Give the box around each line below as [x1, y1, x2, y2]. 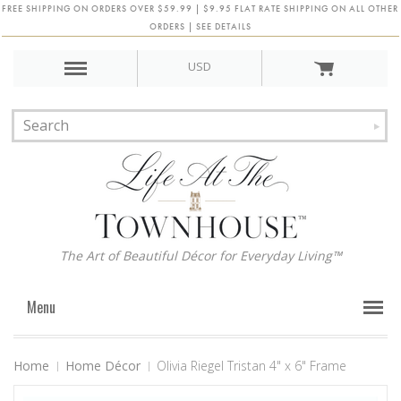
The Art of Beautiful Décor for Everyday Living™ [59, 247, 342, 264]
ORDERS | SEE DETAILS [149, 21, 252, 32]
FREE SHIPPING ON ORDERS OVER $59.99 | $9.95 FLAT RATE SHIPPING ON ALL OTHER [2, 3, 399, 14]
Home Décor [65, 357, 141, 374]
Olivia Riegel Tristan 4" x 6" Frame [157, 357, 346, 374]
